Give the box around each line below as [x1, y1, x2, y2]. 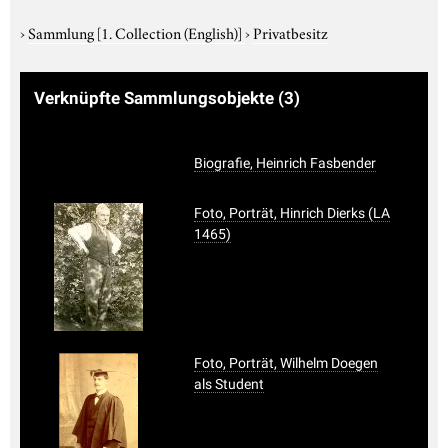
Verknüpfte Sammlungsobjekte [34, 87, 278, 108]
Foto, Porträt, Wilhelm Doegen [194, 354, 378, 371]
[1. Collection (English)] [97, 20, 242, 43]
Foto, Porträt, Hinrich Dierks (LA [194, 204, 390, 221]
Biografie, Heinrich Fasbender [194, 154, 376, 171]
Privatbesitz [253, 20, 328, 43]
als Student [194, 375, 264, 392]
